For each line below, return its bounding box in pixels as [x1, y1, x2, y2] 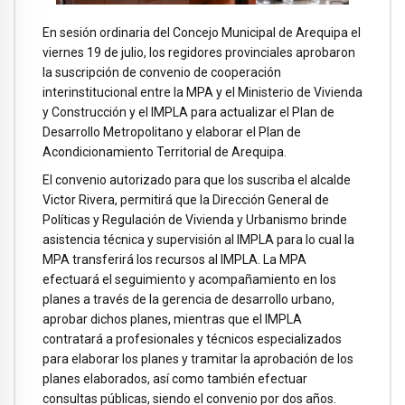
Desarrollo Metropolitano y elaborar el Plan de [42, 125, 301, 139]
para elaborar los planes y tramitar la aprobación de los [42, 351, 353, 366]
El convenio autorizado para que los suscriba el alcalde [42, 172, 351, 187]
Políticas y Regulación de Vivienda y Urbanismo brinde [42, 212, 347, 227]
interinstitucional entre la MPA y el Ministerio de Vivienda [42, 85, 363, 99]
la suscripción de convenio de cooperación [42, 65, 281, 80]
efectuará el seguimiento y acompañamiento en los [42, 271, 336, 287]
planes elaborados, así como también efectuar [42, 371, 307, 386]
